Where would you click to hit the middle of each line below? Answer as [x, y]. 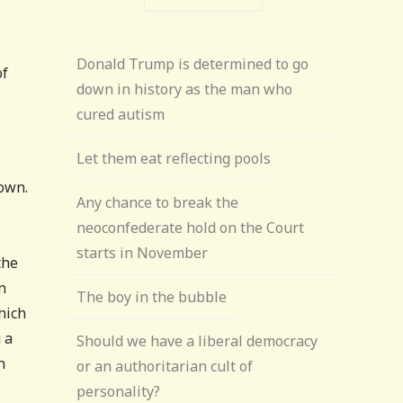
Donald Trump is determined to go [193, 64]
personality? [119, 391]
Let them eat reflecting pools [174, 158]
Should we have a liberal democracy [197, 341]
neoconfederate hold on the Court [191, 228]
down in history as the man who [185, 89]
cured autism [121, 114]
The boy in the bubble [152, 297]
